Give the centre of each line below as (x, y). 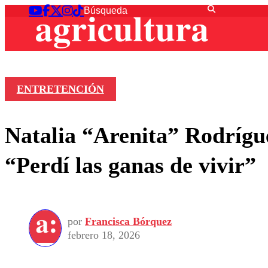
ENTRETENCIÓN (60, 89)
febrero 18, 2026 (104, 235)
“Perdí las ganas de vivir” (130, 165)
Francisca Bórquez (128, 221)
